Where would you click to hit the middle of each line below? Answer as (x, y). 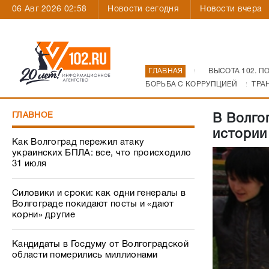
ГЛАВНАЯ (166, 71)
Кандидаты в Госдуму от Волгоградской (100, 244)
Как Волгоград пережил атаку (78, 142)
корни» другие (44, 215)
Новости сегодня (143, 9)
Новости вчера (231, 9)
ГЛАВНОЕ (33, 116)
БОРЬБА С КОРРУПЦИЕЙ (192, 84)
